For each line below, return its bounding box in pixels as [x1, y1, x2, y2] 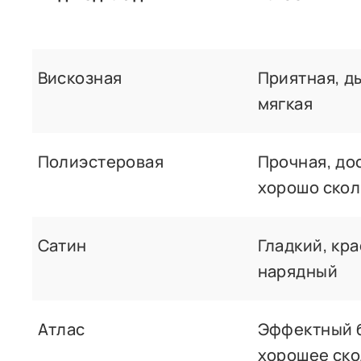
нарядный [257, 259, 338, 282]
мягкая [257, 92, 313, 114]
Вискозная [37, 66, 122, 89]
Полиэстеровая [37, 150, 164, 172]
